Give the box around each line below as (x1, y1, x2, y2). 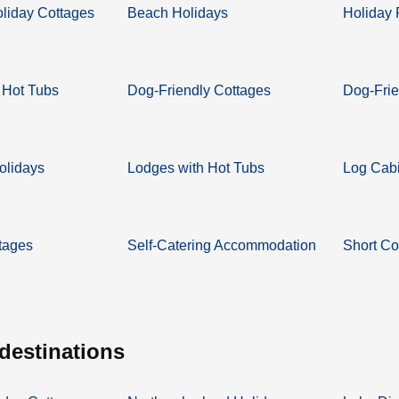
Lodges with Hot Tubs (127, 159, 265, 175)
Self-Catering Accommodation (127, 237, 317, 253)
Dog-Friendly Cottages (127, 82, 272, 98)
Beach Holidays (127, 4, 229, 20)
